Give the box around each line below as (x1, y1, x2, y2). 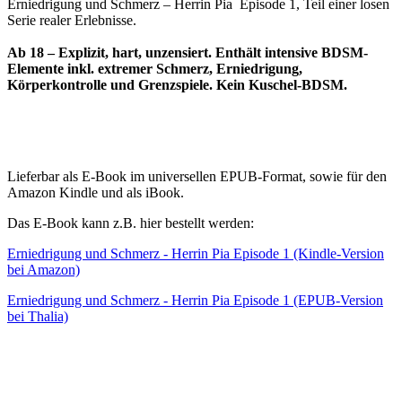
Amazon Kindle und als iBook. (7, 184, 184, 200)
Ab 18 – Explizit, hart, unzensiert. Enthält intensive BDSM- (7, 44, 368, 60)
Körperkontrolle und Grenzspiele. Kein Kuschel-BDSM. (7, 76, 347, 92)
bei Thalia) (7, 308, 68, 324)
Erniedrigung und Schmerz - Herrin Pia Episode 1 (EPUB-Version (7, 292, 383, 308)
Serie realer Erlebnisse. (7, 12, 136, 28)
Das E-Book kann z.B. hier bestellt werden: (7, 214, 254, 231)
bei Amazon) (7, 261, 80, 277)
